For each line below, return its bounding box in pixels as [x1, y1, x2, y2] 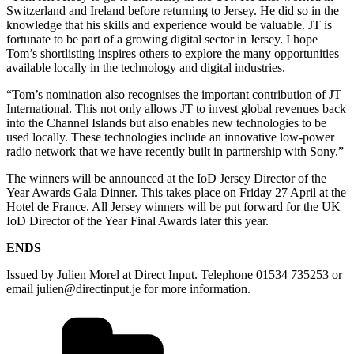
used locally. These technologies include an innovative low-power [6, 130, 334, 145]
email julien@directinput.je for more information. [6, 282, 250, 296]
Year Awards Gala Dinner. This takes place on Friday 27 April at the [6, 186, 346, 200]
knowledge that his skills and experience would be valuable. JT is [6, 18, 332, 32]
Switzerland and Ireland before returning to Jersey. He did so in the [6, 4, 339, 18]
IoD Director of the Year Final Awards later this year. [6, 214, 269, 228]
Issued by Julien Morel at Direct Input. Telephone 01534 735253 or [6, 268, 342, 282]
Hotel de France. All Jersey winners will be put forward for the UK [6, 200, 341, 214]
